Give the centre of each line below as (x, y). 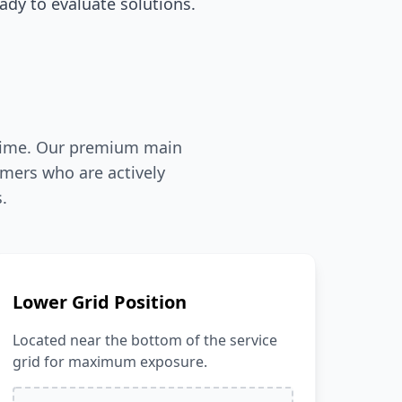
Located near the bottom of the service (145, 340)
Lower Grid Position (100, 302)
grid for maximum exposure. (110, 362)
